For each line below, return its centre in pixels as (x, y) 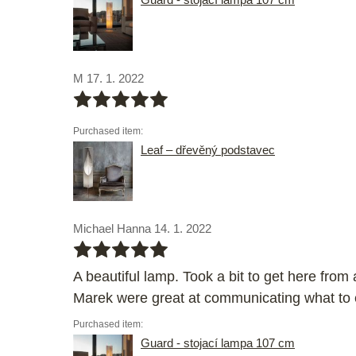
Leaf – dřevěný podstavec (208, 150)
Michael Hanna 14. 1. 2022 (142, 229)
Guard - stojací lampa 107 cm (218, 343)
